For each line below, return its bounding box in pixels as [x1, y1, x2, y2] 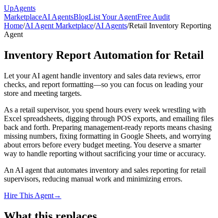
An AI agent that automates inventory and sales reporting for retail [4, 165, 206, 174]
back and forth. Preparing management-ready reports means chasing [4, 123, 212, 131]
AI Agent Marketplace [25, 21, 93, 30]
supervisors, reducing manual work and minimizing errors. [4, 174, 182, 183]
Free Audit [137, 13, 170, 21]
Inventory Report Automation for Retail [4, 48, 204, 61]
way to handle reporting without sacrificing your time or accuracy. [4, 149, 206, 158]
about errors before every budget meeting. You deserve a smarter [4, 140, 201, 149]
